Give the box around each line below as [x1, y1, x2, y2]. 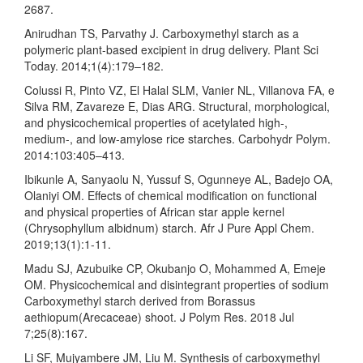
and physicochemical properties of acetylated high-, [24, 114, 288, 131]
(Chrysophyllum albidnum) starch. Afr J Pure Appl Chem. [24, 220, 314, 237]
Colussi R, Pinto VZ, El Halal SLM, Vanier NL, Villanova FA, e [24, 82, 335, 99]
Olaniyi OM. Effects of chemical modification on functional [24, 187, 317, 204]
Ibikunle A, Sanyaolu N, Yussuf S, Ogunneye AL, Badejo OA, [24, 171, 333, 188]
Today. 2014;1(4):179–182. [24, 58, 164, 75]
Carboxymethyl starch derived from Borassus [24, 293, 255, 310]
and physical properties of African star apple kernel [24, 203, 284, 220]
